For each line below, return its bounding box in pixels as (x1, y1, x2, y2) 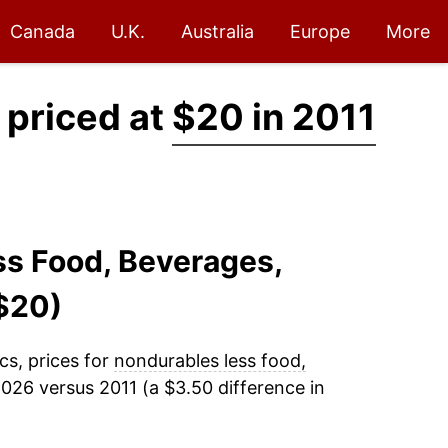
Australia (181, 21, 254, 42)
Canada (10, 21, 75, 42)
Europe (290, 21, 350, 42)
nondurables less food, (113, 350, 306, 371)
